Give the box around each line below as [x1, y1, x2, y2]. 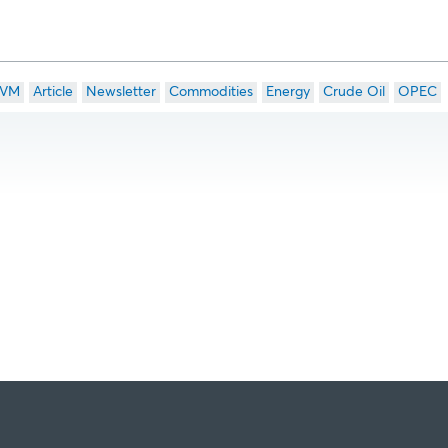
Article [32, 85, 73, 99]
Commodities [168, 85, 253, 99]
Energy [265, 85, 310, 99]
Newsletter [85, 85, 156, 99]
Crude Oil [322, 85, 385, 99]
